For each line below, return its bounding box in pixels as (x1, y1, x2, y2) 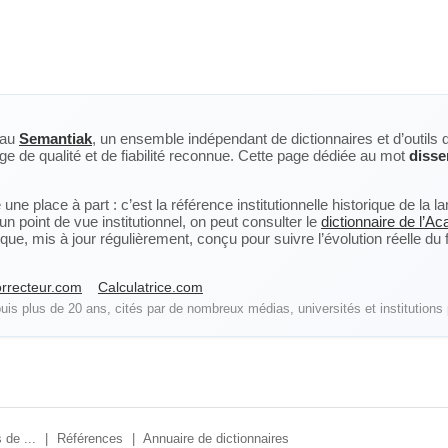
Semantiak (19, 130, 92, 147)
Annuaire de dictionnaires (143, 431, 289, 446)
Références (57, 431, 123, 446)
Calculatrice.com (98, 279, 203, 295)
